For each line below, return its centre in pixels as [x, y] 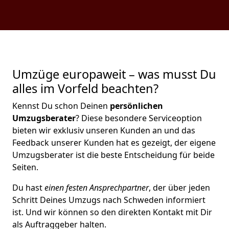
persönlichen [135, 106]
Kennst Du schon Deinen [60, 106]
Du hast [28, 188]
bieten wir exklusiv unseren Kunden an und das [104, 130]
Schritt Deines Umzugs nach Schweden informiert [109, 200]
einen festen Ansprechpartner [97, 188]
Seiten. [25, 167]
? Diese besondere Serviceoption [139, 118]
